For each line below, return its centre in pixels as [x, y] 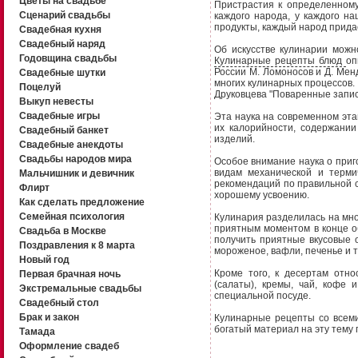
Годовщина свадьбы [68, 58]
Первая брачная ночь [70, 274]
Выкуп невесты [56, 101]
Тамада [37, 332]
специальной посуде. [263, 296]
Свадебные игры [59, 116]
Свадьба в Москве [62, 231]
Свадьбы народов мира [75, 159]
